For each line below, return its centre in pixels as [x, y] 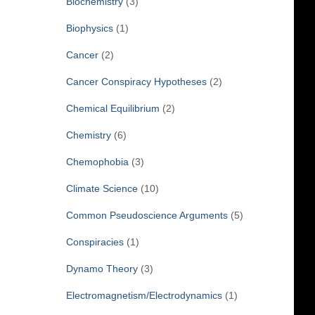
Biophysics [89, 28]
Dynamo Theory [102, 268]
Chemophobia [97, 161]
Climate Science [102, 188]
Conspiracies [95, 242]
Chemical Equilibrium [112, 108]
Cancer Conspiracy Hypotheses [136, 81]
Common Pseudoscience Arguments [147, 215]
